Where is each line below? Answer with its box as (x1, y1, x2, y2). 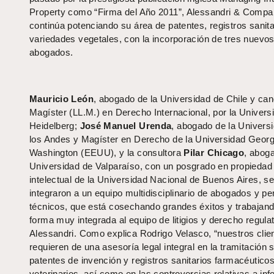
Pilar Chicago (183, 147, 245, 158)
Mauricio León (29, 94, 94, 105)
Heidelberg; (29, 120, 80, 131)
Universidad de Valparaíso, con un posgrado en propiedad (29, 161, 272, 172)
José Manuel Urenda (80, 120, 172, 131)
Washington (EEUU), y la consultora (29, 147, 184, 158)
